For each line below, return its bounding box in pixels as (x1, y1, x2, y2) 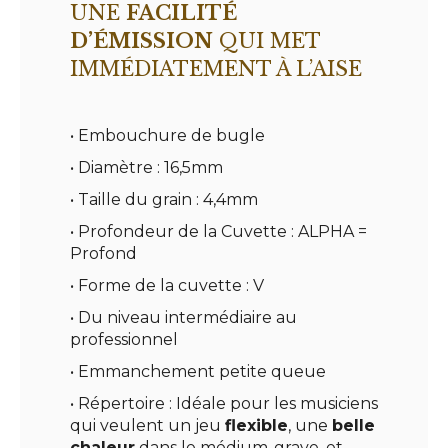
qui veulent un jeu (70, 416, 225, 435)
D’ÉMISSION (70, 29, 213, 53)
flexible (225, 416, 288, 435)
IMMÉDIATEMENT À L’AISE (70, 57, 362, 81)
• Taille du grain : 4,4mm (70, 190, 258, 209)
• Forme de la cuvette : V (70, 276, 264, 295)
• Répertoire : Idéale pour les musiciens (70, 394, 378, 413)
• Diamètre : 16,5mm (70, 158, 223, 177)
